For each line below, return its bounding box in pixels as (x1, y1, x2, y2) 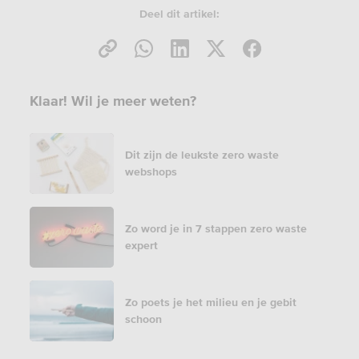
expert (124, 239, 158, 252)
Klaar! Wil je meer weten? (29, 92, 196, 109)
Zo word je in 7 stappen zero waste (124, 222, 307, 235)
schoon (124, 313, 162, 325)
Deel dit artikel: (139, 7, 220, 20)
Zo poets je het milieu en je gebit (124, 296, 296, 309)
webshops (124, 165, 177, 178)
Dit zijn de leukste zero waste (124, 148, 279, 161)
